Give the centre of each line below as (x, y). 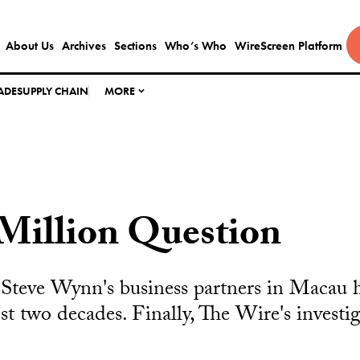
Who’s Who (195, 46)
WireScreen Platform (288, 46)
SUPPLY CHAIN (53, 91)
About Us (29, 46)
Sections (135, 46)
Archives (84, 46)
